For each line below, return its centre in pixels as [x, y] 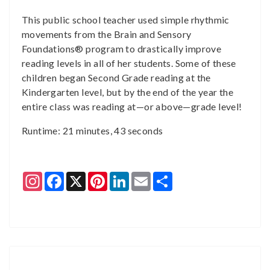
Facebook [86, 176]
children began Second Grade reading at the [116, 77]
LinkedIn [148, 176]
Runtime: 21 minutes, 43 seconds [93, 130]
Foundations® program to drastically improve [122, 49]
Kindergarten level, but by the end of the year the [127, 92]
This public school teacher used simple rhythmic [126, 20]
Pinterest [127, 176]
